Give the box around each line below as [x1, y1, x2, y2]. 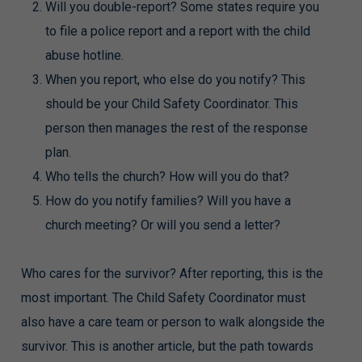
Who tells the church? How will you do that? [44, 169, 289, 185]
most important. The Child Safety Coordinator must [20, 290, 305, 306]
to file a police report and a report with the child [44, 23, 310, 40]
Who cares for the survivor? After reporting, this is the [20, 266, 323, 282]
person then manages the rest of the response [44, 120, 308, 137]
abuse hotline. [44, 48, 124, 64]
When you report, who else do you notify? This [44, 72, 305, 88]
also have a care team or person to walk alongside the [20, 314, 325, 330]
